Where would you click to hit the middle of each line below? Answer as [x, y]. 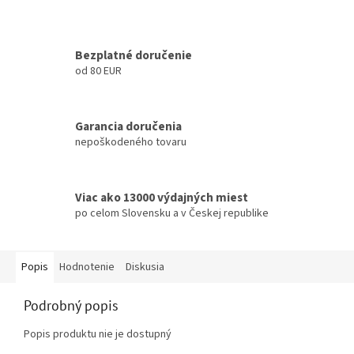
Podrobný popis [71, 306]
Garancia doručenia [128, 126]
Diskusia [145, 267]
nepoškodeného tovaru [131, 142]
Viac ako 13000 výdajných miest [162, 197]
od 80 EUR [98, 71]
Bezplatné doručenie [134, 55]
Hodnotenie [87, 267]
